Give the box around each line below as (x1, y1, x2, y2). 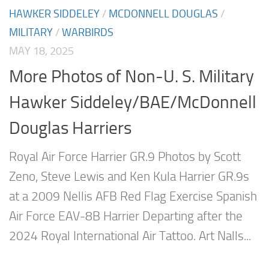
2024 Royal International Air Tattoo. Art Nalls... (9, 229, 251, 244)
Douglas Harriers (9, 118, 131, 139)
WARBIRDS (62, 25, 113, 39)
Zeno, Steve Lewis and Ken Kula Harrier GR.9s (9, 169, 249, 184)
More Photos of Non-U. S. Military (9, 66, 254, 87)
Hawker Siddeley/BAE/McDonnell (9, 92, 256, 113)
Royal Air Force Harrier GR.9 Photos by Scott (9, 150, 241, 165)
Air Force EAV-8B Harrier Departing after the (9, 209, 243, 224)
